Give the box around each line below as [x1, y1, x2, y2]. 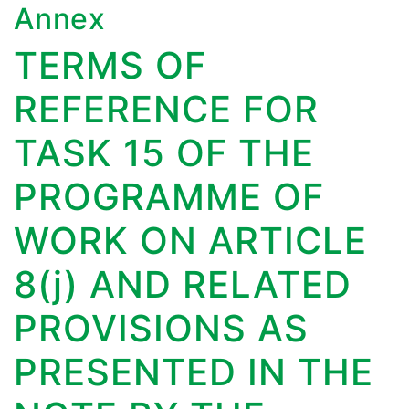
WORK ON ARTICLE [14, 218, 367, 264]
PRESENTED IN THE [14, 350, 373, 395]
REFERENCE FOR [14, 87, 319, 132]
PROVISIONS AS [14, 306, 309, 351]
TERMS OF [14, 43, 206, 89]
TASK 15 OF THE [14, 131, 314, 176]
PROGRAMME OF [14, 174, 324, 220]
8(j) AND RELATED [14, 262, 351, 308]
